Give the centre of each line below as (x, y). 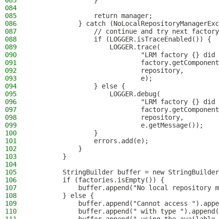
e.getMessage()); (117, 125)
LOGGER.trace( (96, 47)
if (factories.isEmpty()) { (98, 180)
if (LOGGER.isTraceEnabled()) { (121, 39)
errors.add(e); (90, 141)
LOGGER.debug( (96, 94)
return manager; (92, 16)
